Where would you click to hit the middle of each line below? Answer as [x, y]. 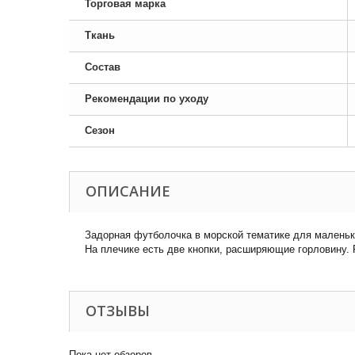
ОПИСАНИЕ [128, 191]
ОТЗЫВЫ [118, 311]
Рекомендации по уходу [147, 99]
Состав [103, 67]
